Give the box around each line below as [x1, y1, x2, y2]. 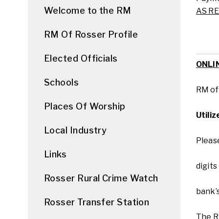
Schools [44, 77, 79, 88]
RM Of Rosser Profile [44, 29, 138, 40]
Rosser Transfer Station [44, 197, 150, 207]
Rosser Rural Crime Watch [44, 173, 158, 183]
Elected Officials [44, 53, 118, 64]
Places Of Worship [44, 101, 126, 111]
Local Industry [44, 125, 107, 135]
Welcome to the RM [44, 5, 131, 16]
